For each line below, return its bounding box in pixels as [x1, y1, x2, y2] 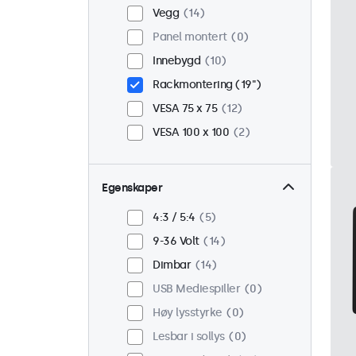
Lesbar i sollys [153, 330, 225, 344]
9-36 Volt [153, 234, 199, 249]
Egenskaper [102, 181, 162, 195]
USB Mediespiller [153, 282, 240, 296]
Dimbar [153, 258, 191, 273]
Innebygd [153, 54, 200, 68]
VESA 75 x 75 [153, 102, 217, 116]
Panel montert [153, 30, 227, 44]
